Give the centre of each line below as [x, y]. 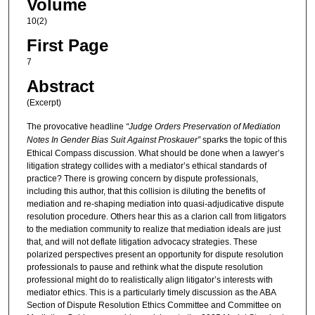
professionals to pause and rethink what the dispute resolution [144, 267]
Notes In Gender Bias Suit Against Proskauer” [114, 140]
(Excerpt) [44, 103]
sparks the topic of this [244, 140]
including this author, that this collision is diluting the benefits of [146, 191]
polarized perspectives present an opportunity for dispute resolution [155, 254]
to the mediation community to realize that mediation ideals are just [153, 229]
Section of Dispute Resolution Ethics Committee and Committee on [154, 305]
